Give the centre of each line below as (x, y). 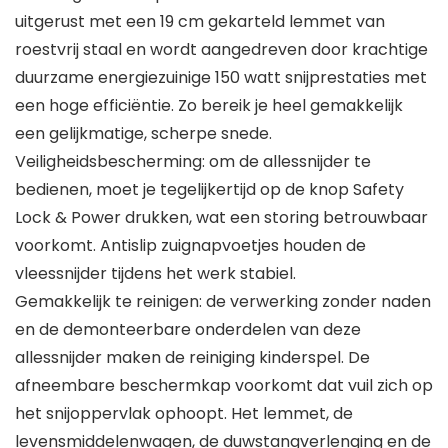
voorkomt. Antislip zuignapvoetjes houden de (190, 246)
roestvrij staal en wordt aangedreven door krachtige (221, 50)
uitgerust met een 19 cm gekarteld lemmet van (200, 22)
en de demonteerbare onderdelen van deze (188, 330)
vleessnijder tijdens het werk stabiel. (155, 274)
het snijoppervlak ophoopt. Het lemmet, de (184, 414)
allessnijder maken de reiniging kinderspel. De (192, 358)
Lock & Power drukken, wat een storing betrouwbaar (221, 218)
